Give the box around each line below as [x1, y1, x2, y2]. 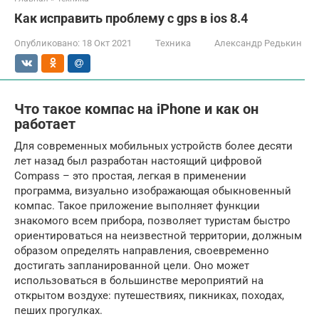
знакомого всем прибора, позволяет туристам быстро [14, 214, 291, 227]
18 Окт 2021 [82, 37, 132, 48]
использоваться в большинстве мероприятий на [14, 273, 263, 287]
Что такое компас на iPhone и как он [14, 100, 258, 117]
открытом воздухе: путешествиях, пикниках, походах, [14, 288, 284, 302]
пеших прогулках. [14, 303, 103, 317]
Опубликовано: [14, 37, 80, 48]
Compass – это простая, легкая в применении [14, 169, 246, 182]
